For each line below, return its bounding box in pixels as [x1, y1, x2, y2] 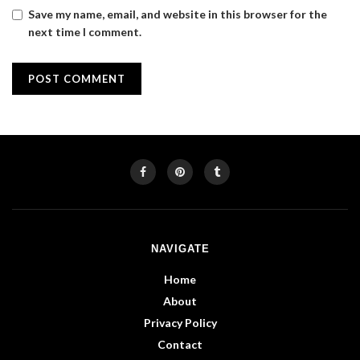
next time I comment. [28, 25, 141, 39]
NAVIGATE [150, 243, 210, 256]
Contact [157, 337, 202, 352]
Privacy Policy [143, 316, 217, 330]
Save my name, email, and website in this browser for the [28, 7, 327, 22]
